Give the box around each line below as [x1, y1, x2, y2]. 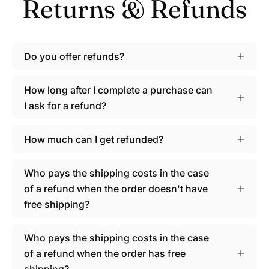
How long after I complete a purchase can [24, 83, 213, 96]
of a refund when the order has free [24, 247, 186, 259]
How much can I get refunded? [24, 133, 163, 145]
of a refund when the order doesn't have [24, 182, 208, 195]
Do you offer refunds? [24, 50, 124, 62]
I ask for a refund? [24, 99, 106, 112]
